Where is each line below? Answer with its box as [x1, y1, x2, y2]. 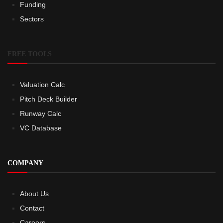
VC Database [20, 123, 62, 132]
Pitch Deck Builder [20, 95, 77, 103]
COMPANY [7, 159, 43, 167]
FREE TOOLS [7, 50, 52, 58]
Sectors [20, 14, 44, 23]
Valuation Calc [20, 80, 65, 89]
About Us [20, 189, 49, 198]
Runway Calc [20, 109, 61, 117]
